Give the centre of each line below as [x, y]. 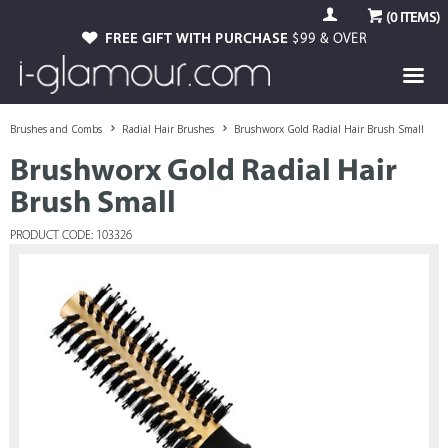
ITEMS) [418, 18]
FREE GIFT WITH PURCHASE [198, 39]
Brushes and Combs [56, 129]
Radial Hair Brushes [168, 129]
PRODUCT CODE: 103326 [71, 236]
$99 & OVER [329, 39]
